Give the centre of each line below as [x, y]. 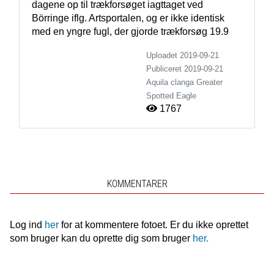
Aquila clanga [170, 82]
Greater [209, 82]
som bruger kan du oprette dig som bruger [101, 238]
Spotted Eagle [171, 95]
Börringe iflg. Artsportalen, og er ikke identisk [128, 18]
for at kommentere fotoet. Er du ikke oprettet [153, 224]
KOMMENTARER [137, 183]
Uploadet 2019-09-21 [183, 55]
